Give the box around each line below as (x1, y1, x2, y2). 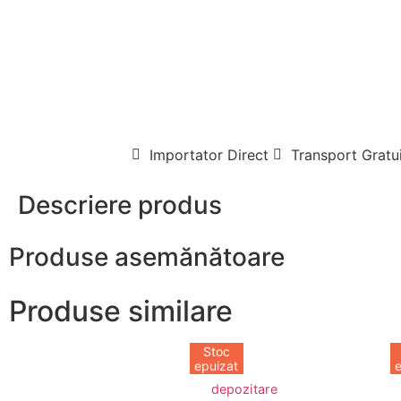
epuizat (194, 357, 239, 373)
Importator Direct (149, 146, 269, 165)
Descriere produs (18, 190, 222, 221)
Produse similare (9, 294, 233, 329)
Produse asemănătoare (9, 242, 285, 273)
